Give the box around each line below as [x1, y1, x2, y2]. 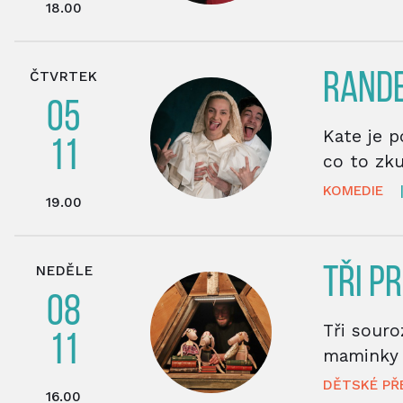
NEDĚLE [34, 262, 93, 279]
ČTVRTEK [30, 67, 98, 85]
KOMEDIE [322, 182, 383, 199]
